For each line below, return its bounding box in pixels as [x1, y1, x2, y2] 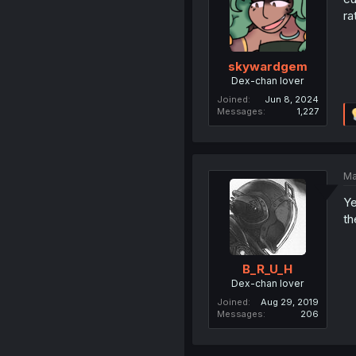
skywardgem [227, 58, 308, 74]
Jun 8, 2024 [264, 93, 319, 105]
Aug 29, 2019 [260, 296, 319, 308]
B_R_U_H [242, 261, 293, 277]
